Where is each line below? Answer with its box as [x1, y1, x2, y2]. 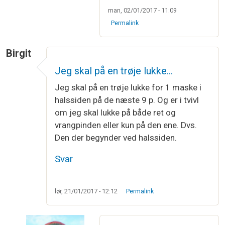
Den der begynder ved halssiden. [55, 132, 177, 143]
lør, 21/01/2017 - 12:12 [55, 187, 118, 195]
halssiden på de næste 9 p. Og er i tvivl [55, 94, 199, 105]
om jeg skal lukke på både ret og [55, 107, 176, 118]
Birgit [6, 47, 31, 59]
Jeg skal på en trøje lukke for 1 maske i [55, 82, 201, 92]
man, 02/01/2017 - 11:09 [108, 6, 177, 14]
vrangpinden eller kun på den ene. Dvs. [55, 120, 197, 130]
